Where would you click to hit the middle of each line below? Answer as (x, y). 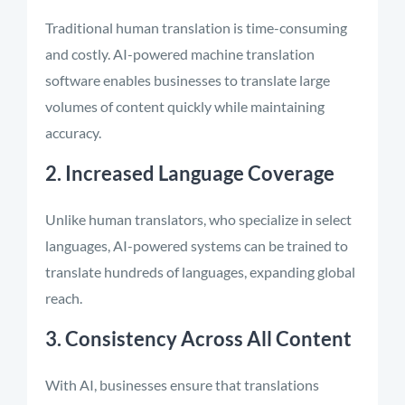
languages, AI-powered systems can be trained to (197, 245)
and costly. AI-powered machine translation (180, 54)
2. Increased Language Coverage (190, 173)
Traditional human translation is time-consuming (196, 28)
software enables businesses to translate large (188, 80)
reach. (64, 298)
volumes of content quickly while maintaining (185, 106)
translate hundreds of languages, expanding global (200, 272)
